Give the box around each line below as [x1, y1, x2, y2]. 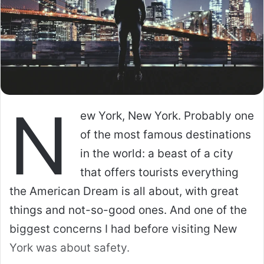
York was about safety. [9, 240, 130, 255]
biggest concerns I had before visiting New [9, 222, 237, 236]
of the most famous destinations [80, 127, 251, 141]
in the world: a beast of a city [80, 146, 233, 160]
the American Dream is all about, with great [9, 184, 239, 198]
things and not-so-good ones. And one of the [9, 203, 247, 217]
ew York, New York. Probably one [80, 108, 254, 123]
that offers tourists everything [80, 165, 239, 179]
